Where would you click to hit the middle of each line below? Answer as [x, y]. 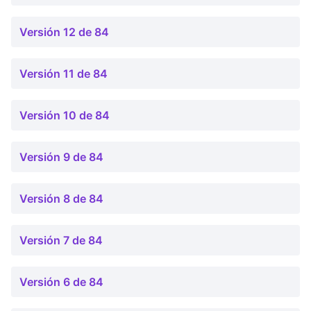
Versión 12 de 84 [64, 32]
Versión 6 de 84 [61, 282]
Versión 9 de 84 [61, 157]
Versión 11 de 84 [64, 74]
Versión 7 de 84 [61, 240]
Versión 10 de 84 [65, 115]
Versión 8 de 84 [61, 199]
